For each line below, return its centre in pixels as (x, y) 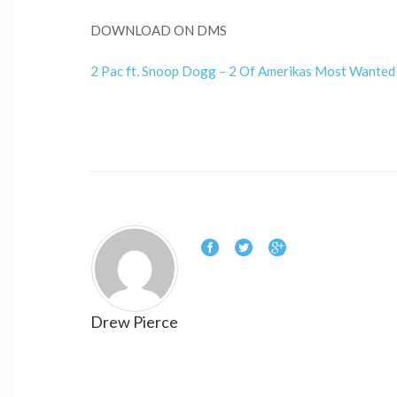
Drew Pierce (134, 322)
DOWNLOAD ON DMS (159, 30)
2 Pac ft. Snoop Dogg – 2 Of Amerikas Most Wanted (243, 71)
